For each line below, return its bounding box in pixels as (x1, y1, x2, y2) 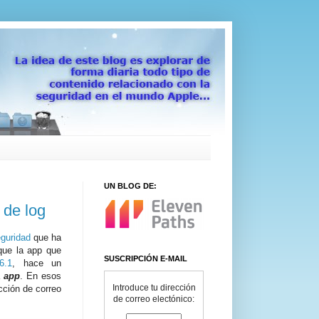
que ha (30, 232, 62, 244)
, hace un (12, 258, 62, 269)
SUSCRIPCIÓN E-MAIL (104, 254, 187, 263)
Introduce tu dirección (112, 283, 196, 293)
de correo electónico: (113, 294, 194, 304)
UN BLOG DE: (104, 181, 157, 190)
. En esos (20, 271, 61, 282)
